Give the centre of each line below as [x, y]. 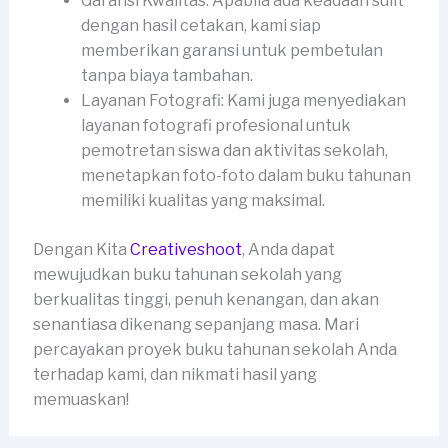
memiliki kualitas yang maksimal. [202, 200]
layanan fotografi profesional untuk [215, 125]
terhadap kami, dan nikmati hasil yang [174, 374]
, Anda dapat [288, 249]
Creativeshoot [185, 249]
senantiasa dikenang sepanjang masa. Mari [195, 324]
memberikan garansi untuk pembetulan [231, 50]
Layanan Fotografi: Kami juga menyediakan [243, 100]
